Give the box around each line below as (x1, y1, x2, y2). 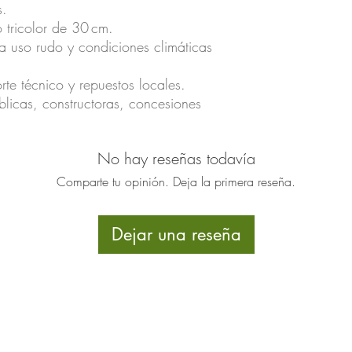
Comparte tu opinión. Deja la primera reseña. (57, 173, 295, 191)
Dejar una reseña (111, 223, 241, 246)
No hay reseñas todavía (97, 148, 255, 170)
